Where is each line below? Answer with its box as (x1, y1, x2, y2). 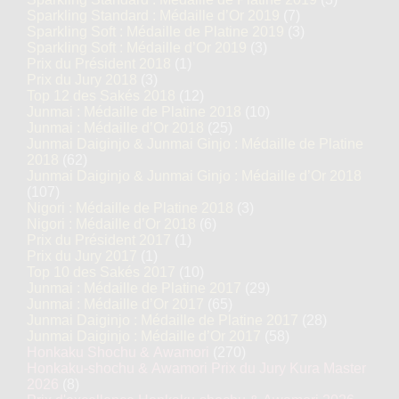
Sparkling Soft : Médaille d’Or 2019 (27, 40, 247, 55)
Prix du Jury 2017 (27, 248, 137, 264)
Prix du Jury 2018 (27, 72, 137, 87)
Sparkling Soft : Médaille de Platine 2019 (27, 24, 284, 39)
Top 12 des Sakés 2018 (27, 88, 175, 103)
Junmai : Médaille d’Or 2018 (27, 120, 204, 135)
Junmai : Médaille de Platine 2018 (27, 104, 241, 119)
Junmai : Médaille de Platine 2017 (27, 281, 241, 296)
